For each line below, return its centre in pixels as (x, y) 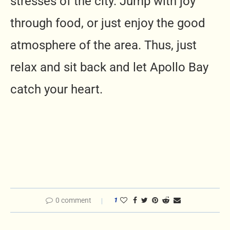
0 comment (73, 200)
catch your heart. (56, 89)
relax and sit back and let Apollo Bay (109, 67)
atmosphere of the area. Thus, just (103, 45)
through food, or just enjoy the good (108, 23)
